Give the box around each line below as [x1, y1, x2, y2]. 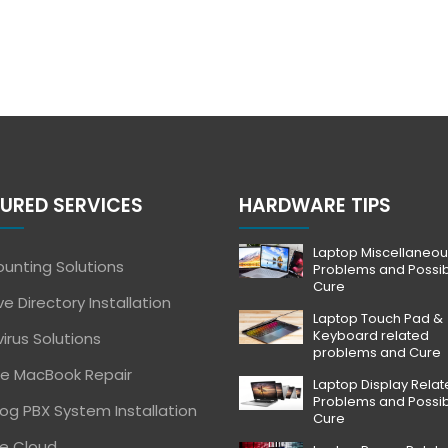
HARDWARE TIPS [239, 192, 391, 219]
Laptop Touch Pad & [312, 309, 443, 328]
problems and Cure [312, 343, 441, 362]
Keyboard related [312, 326, 429, 345]
